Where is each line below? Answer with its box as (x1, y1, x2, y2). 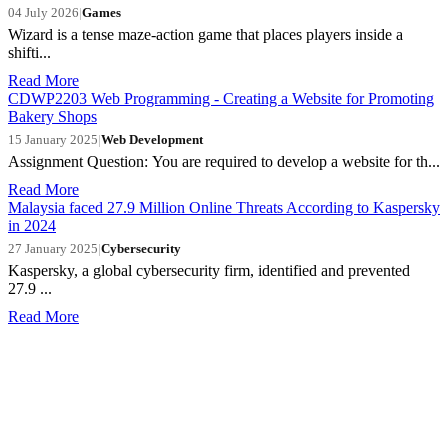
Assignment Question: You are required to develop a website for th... (8, 152, 440, 170)
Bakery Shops (8, 107, 97, 125)
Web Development (101, 131, 203, 147)
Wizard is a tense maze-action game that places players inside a (8, 25, 403, 43)
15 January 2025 (8, 131, 98, 147)
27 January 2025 (8, 240, 98, 256)
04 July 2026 (8, 4, 79, 20)
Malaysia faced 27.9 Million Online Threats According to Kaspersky (8, 198, 440, 216)
